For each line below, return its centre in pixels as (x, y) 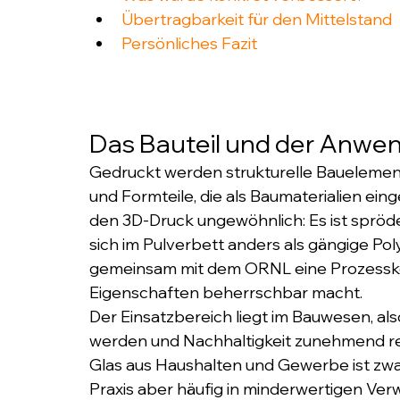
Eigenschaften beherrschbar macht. (226, 292)
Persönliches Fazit (189, 43)
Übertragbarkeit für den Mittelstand (257, 19)
